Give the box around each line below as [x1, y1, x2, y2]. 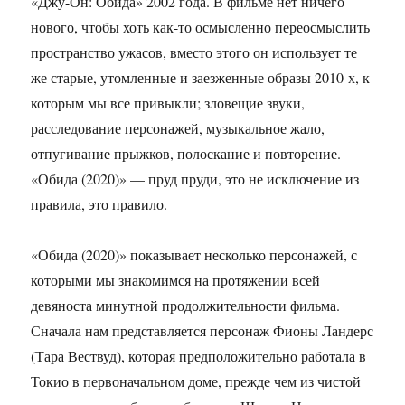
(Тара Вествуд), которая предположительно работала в [31, 346, 367, 366]
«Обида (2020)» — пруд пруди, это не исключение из [31, 169, 360, 189]
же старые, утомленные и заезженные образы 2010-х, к [31, 68, 371, 88]
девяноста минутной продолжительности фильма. [31, 296, 341, 316]
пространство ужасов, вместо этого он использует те [31, 42, 358, 62]
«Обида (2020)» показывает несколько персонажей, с [31, 245, 358, 265]
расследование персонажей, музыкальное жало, [31, 118, 325, 138]
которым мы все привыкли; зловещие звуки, [31, 93, 306, 113]
